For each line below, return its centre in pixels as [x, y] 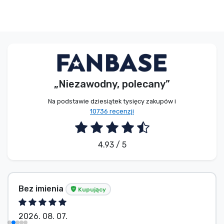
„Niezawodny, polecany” [112, 84]
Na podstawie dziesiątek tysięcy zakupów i [112, 101]
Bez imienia [42, 188]
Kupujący [91, 189]
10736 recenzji [112, 111]
